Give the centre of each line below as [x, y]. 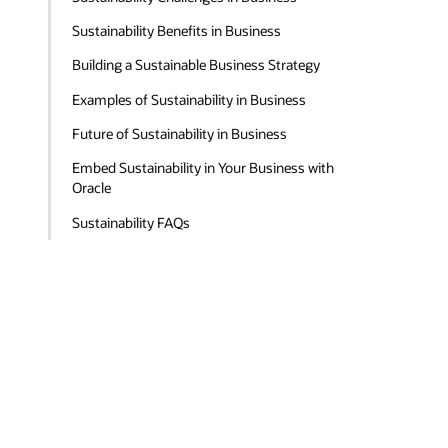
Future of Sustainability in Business [180, 133]
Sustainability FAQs [131, 222]
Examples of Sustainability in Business [189, 99]
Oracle [92, 188]
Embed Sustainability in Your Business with [203, 168]
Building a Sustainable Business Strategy [196, 65]
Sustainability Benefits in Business [177, 31]
